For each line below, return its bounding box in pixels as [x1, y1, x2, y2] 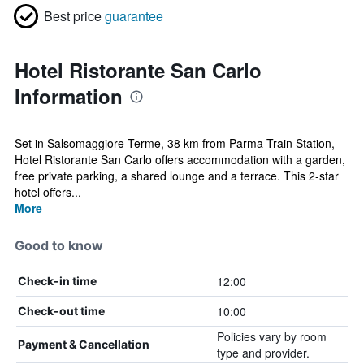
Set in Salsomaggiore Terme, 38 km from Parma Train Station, [15, 135, 335, 151]
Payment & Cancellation [18, 337, 149, 351]
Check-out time [18, 304, 105, 318]
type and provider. [216, 344, 310, 361]
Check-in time [18, 274, 97, 288]
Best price [44, 6, 102, 25]
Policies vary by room [216, 328, 327, 344]
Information [15, 82, 123, 110]
